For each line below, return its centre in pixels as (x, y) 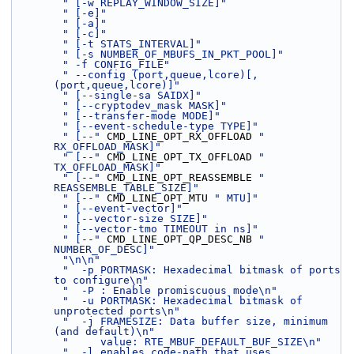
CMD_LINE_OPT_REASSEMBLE (179, 177)
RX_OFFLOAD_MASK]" (107, 147)
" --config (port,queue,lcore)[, (160, 75)
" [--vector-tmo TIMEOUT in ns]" (160, 229)
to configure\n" (101, 280)
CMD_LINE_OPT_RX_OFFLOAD (179, 136)
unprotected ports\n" (117, 311)
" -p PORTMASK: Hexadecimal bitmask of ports (201, 270)
